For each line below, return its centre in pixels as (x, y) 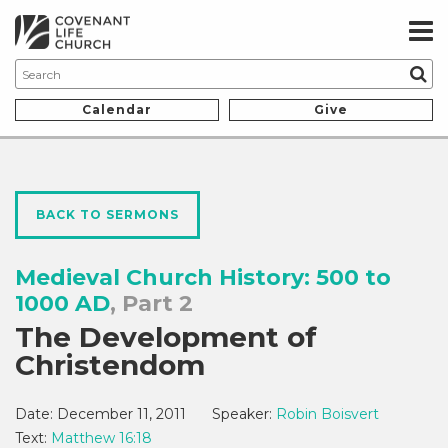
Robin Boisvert (327, 414)
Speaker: (242, 414)
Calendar (117, 110)
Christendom (110, 365)
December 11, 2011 (121, 414)
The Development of (166, 337)
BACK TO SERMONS (107, 215)
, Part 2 (151, 304)
